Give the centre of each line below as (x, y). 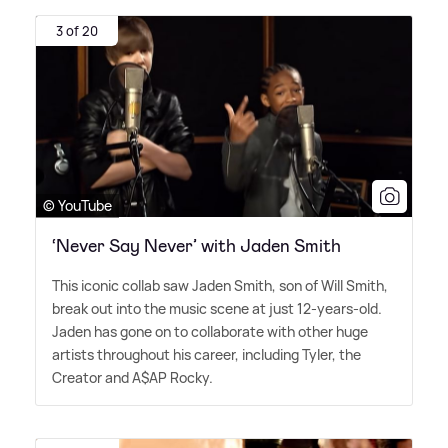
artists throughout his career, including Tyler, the (206, 354)
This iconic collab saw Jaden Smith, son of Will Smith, (220, 285)
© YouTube (77, 205)
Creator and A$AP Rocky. (132, 377)
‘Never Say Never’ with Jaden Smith (196, 245)
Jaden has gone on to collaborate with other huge (210, 331)
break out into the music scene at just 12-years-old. (217, 308)
